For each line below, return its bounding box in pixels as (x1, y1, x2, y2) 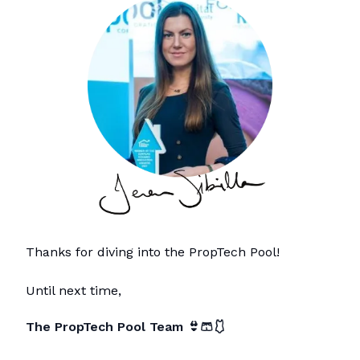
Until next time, (26, 283, 121, 299)
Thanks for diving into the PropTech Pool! (26, 244, 280, 260)
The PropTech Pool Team (26, 319, 183, 335)
